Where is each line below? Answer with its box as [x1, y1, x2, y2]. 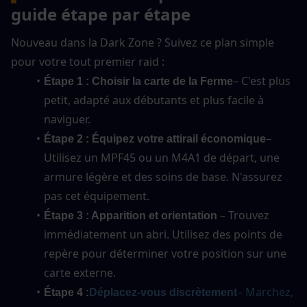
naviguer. [44, 111, 90, 127]
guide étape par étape [11, 2, 191, 25]
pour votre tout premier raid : [11, 53, 164, 69]
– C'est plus [232, 73, 291, 88]
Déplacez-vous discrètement [88, 286, 237, 298]
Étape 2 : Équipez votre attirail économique [43, 132, 266, 145]
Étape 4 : [43, 286, 89, 298]
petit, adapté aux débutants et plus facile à [44, 92, 264, 108]
